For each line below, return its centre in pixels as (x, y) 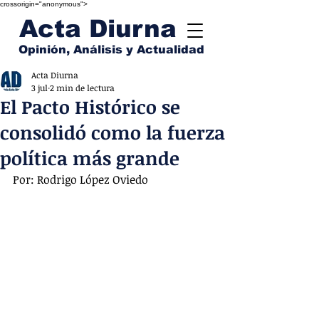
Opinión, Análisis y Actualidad (111, 49)
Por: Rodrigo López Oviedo (80, 179)
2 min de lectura (82, 88)
